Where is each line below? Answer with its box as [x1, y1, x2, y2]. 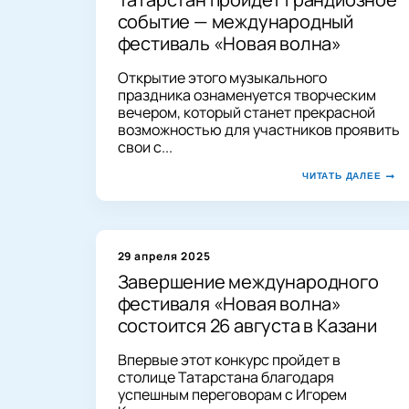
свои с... [117, 136, 173, 157]
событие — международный [117, 8, 353, 34]
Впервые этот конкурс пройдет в [117, 349, 341, 370]
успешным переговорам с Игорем [117, 383, 347, 404]
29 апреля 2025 [117, 247, 211, 264]
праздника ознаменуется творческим [117, 84, 376, 105]
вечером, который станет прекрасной [117, 101, 375, 122]
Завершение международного [117, 268, 379, 294]
